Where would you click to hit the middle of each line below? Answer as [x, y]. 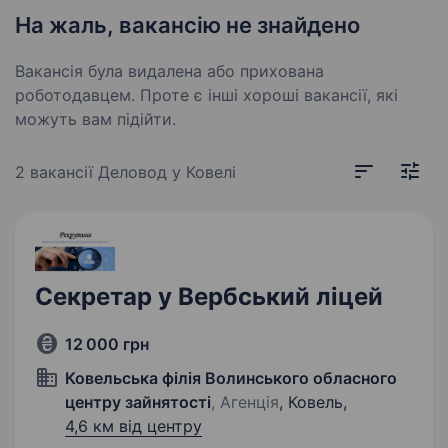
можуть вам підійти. [95, 119]
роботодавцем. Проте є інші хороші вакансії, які [206, 95]
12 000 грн [107, 344]
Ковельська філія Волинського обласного [231, 378]
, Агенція [245, 402]
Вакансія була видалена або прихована [169, 71]
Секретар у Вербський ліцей [209, 296]
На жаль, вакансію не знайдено [187, 25]
